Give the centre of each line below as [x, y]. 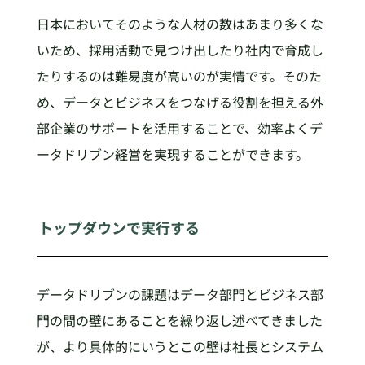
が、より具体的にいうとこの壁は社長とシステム [180, 347]
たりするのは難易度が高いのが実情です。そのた [179, 75]
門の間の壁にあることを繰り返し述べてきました [179, 321]
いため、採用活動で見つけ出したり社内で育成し [180, 49]
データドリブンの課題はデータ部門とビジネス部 [180, 295]
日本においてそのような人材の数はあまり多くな [180, 23]
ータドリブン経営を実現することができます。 [172, 154]
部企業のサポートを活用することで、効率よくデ [179, 128]
